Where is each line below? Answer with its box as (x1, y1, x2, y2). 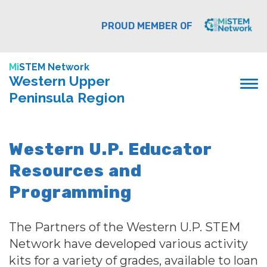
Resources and (9, 161, 142, 181)
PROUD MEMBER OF (101, 20, 193, 32)
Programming (9, 182, 132, 202)
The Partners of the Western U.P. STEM (9, 220, 240, 234)
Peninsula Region (9, 89, 125, 105)
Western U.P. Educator (9, 139, 212, 159)
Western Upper (9, 73, 110, 89)
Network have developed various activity (9, 237, 248, 251)
